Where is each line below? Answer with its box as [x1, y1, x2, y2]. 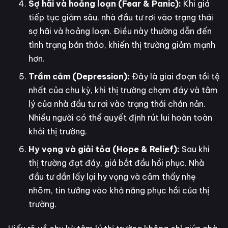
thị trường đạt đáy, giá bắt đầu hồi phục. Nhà [28, 158, 204, 168]
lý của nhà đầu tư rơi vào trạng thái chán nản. [28, 99, 206, 109]
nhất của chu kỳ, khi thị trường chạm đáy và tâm [28, 85, 218, 96]
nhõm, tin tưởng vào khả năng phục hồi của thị [28, 185, 209, 196]
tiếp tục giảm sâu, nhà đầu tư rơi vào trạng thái [28, 12, 213, 23]
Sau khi [180, 144, 210, 155]
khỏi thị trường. [28, 126, 87, 137]
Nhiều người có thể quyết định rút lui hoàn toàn [28, 112, 212, 123]
